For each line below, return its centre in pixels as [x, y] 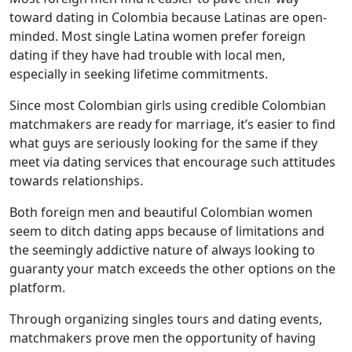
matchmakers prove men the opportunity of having [163, 338]
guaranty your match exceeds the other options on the [172, 269]
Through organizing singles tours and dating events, [166, 319]
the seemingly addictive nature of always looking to [162, 250]
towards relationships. [76, 181]
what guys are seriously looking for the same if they [163, 143]
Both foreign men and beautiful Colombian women [161, 212]
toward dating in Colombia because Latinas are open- [168, 17]
